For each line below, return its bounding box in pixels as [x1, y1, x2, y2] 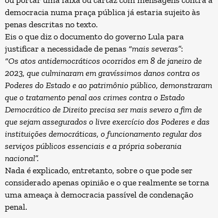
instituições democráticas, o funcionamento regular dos [5, 128, 202, 139]
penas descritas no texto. [5, 19, 98, 30]
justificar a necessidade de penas [5, 43, 128, 54]
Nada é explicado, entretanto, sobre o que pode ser [5, 165, 193, 176]
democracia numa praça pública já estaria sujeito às [5, 7, 200, 18]
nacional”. [5, 153, 39, 163]
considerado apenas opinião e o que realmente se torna [5, 177, 209, 188]
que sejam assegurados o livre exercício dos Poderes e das [5, 116, 210, 127]
